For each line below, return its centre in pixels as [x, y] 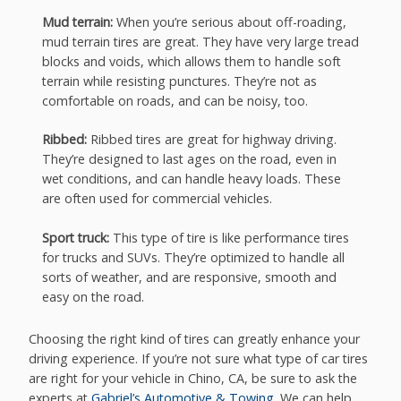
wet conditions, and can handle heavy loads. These [191, 179]
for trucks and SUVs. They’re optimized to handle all [193, 257]
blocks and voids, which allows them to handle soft [191, 61]
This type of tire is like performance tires [229, 237]
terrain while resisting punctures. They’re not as [179, 81]
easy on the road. [93, 296]
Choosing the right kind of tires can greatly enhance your [195, 338]
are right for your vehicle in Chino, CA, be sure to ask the [193, 378]
